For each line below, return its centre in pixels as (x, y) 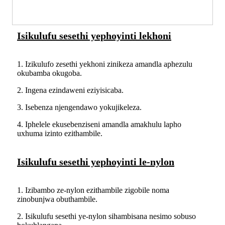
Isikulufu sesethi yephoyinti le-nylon (96, 162)
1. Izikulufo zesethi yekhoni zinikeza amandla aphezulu (105, 64)
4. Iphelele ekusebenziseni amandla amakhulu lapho (99, 125)
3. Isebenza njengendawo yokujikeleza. (79, 107)
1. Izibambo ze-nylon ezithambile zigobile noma (93, 190)
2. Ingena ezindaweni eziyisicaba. (70, 90)
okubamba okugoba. (49, 73)
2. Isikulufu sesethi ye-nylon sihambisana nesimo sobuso (106, 216)
